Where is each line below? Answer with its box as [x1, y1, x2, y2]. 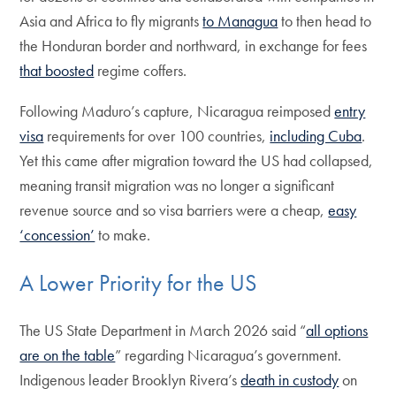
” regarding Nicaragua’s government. [115, 344, 342, 365]
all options [306, 319, 369, 340]
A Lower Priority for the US [19, 268, 257, 299]
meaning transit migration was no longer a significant [19, 175, 335, 196]
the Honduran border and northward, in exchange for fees [19, 35, 368, 57]
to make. [95, 225, 151, 246]
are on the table [19, 344, 116, 365]
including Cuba [270, 126, 362, 147]
